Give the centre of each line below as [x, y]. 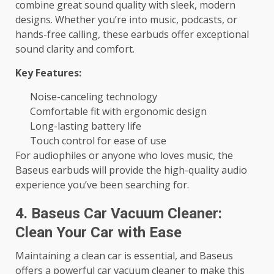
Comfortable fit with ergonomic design [118, 112]
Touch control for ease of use [98, 141]
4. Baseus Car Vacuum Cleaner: [119, 214]
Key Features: [48, 73]
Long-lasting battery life [86, 126]
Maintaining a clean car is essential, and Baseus [124, 256]
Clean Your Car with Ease [98, 233]
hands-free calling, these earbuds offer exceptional [132, 35]
